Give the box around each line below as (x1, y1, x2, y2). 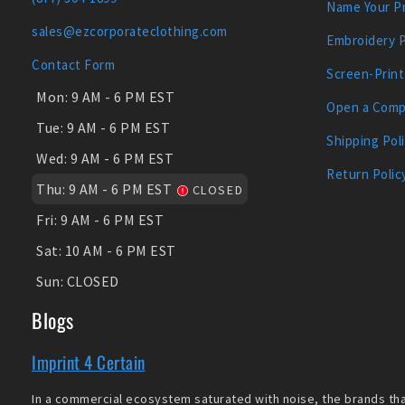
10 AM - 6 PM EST (64, 240, 176, 259)
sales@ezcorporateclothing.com (32, 22, 228, 40)
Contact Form (32, 55, 115, 73)
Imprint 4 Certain (32, 348, 146, 374)
